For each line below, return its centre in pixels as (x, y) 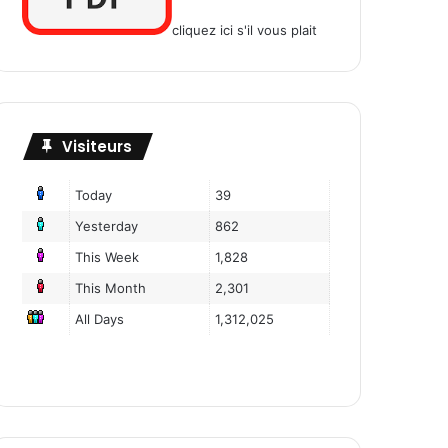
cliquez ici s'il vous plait (244, 30)
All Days (100, 319)
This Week (107, 257)
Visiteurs (97, 147)
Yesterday (107, 226)
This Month (111, 288)
